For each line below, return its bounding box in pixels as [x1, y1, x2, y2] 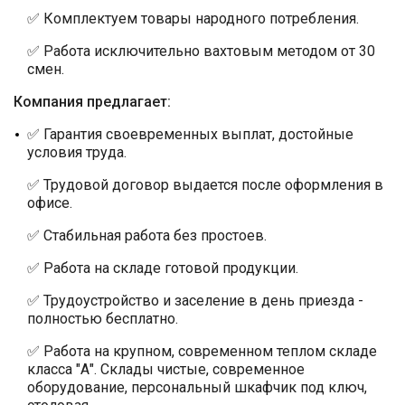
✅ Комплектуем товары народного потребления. [27, 9, 359, 27]
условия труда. [27, 143, 127, 161]
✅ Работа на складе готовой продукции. [27, 259, 298, 277]
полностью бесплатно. [27, 309, 178, 327]
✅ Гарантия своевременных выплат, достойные [27, 125, 353, 143]
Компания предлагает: [14, 92, 171, 110]
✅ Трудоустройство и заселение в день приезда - [27, 291, 363, 309]
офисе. [27, 193, 72, 212]
